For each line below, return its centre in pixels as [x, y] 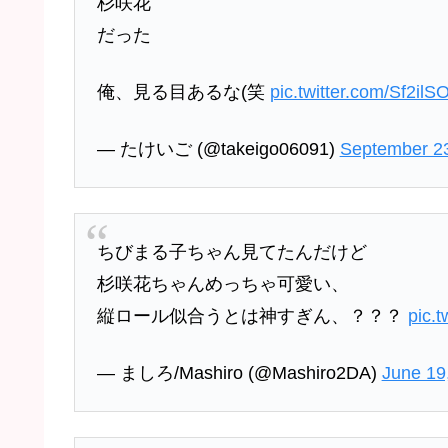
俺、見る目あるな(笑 [183, 92]
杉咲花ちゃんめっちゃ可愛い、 [222, 283]
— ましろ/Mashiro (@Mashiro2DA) [239, 372]
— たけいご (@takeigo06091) [218, 149]
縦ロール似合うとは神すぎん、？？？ [252, 315]
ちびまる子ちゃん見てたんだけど [231, 251]
